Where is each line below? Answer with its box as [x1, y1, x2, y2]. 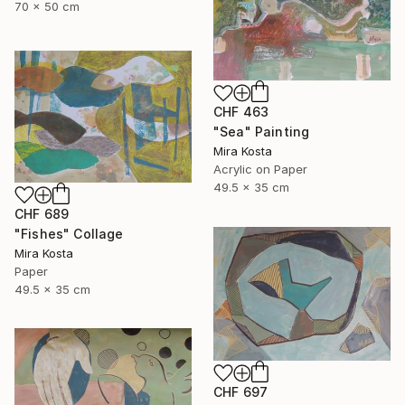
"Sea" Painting [213, 124, 310, 140]
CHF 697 [213, 384, 268, 400]
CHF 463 [213, 104, 269, 120]
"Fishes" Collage [14, 226, 124, 242]
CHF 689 [14, 206, 70, 222]
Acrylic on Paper [213, 162, 307, 177]
